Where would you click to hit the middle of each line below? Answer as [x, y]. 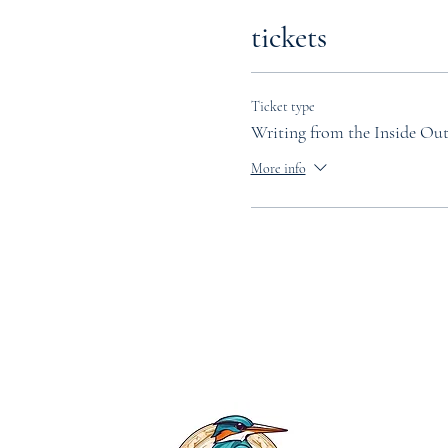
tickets [288, 37]
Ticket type [282, 106]
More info [278, 168]
